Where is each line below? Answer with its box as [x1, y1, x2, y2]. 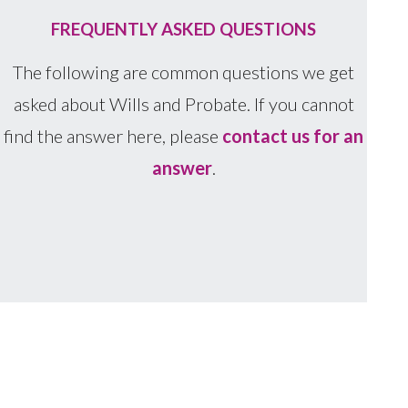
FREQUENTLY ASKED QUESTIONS [51, 17, 317, 39]
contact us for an [222, 124, 364, 147]
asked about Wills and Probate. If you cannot [13, 92, 354, 115]
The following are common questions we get [13, 60, 355, 83]
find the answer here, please [4, 124, 223, 147]
